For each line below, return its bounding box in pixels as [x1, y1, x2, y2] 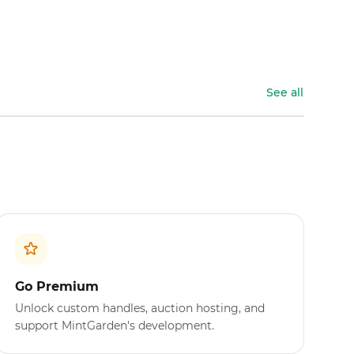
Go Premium [14, 279, 99, 295]
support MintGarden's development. [14, 318, 214, 333]
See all [266, 85, 303, 100]
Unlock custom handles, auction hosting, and [14, 301, 265, 316]
